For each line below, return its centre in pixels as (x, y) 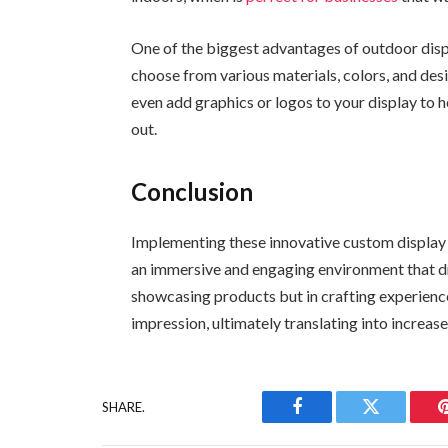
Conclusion (192, 192)
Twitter (395, 421)
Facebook (330, 421)
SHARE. (123, 406)
